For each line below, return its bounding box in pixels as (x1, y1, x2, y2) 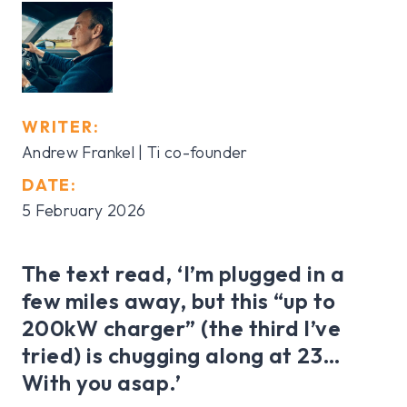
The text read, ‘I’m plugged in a (22, 260, 345, 288)
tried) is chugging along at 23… (22, 342, 342, 370)
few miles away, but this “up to (22, 287, 336, 315)
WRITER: (22, 116, 100, 138)
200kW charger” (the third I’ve (22, 314, 342, 342)
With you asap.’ (22, 369, 182, 397)
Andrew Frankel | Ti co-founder (22, 142, 248, 164)
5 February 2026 (22, 200, 146, 222)
